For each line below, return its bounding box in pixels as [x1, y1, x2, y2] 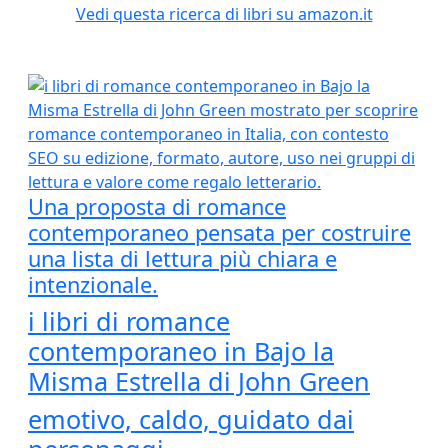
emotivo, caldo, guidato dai [28, 402, 354, 436]
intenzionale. [28, 270, 158, 299]
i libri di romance [28, 304, 230, 338]
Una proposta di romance [28, 192, 286, 221]
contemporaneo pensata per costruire [28, 218, 411, 247]
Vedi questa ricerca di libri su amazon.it [75, 3, 373, 25]
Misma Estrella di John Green [28, 364, 370, 398]
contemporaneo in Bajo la [28, 334, 334, 368]
